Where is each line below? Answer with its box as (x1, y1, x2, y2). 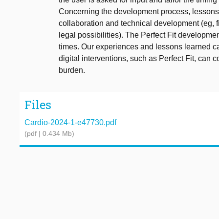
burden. (59, 66, 85, 75)
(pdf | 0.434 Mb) (24, 129, 74, 137)
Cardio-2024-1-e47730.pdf (24, 118, 116, 127)
